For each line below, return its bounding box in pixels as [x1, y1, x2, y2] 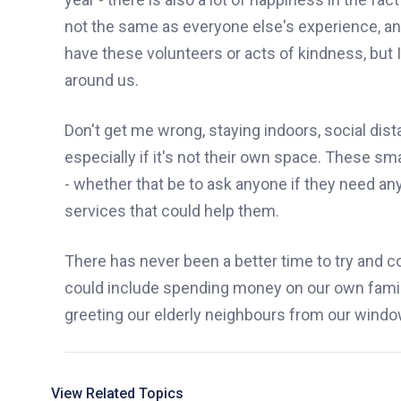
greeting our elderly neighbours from [64, 304, 328, 324]
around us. [64, 70, 139, 90]
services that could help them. [64, 200, 279, 220]
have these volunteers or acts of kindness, [64, 43, 370, 63]
